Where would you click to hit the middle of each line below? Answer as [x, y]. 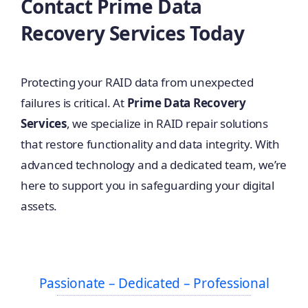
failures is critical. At [74, 103]
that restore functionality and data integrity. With [150, 144]
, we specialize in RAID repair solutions [167, 124]
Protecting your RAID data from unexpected [137, 82]
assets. [39, 206]
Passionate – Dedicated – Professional [154, 284]
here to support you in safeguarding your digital [147, 186]
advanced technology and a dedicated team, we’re [153, 165]
